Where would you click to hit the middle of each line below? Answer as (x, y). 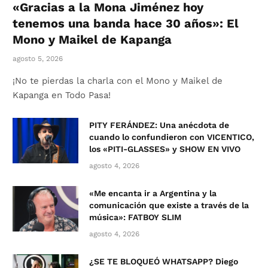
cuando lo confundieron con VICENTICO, (172, 137)
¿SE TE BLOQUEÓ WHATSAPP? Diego (164, 262)
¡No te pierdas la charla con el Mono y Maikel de (118, 81)
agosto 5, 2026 (38, 59)
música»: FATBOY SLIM (135, 217)
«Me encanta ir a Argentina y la (153, 194)
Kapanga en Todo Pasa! (62, 95)
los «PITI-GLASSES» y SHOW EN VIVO (165, 149)
